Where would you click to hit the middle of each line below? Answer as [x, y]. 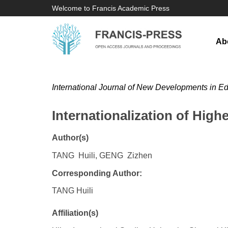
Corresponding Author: [97, 173]
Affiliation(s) [75, 213]
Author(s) [70, 138]
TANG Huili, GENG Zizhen [102, 155]
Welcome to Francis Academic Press [111, 8]
